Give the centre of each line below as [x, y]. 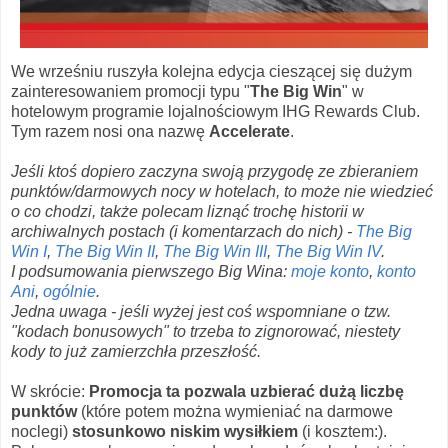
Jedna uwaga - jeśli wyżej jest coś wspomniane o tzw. [201, 311]
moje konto [330, 271]
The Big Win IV [328, 251]
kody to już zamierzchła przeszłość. [136, 351]
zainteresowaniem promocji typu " [130, 91]
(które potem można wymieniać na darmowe [235, 411]
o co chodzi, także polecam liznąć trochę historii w [187, 211]
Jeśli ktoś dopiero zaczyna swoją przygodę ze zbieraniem [214, 171]
